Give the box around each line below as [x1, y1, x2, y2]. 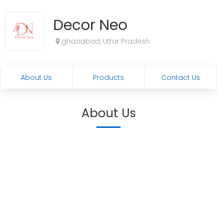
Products [93, 73, 124, 82]
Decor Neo [53, 15, 127, 35]
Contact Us [161, 73, 200, 82]
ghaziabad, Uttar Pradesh [60, 36, 150, 46]
